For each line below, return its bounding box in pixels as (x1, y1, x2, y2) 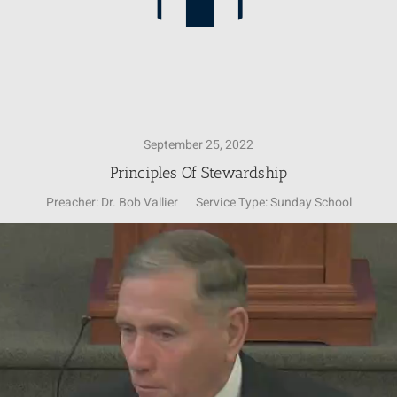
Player (198, 253, 234, 273)
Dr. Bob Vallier (100, 193, 178, 212)
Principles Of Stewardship (110, 163, 287, 183)
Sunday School (269, 193, 352, 212)
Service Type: (195, 193, 268, 212)
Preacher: (45, 193, 98, 212)
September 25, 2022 (144, 136, 253, 154)
